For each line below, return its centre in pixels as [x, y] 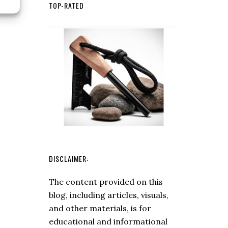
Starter [183, 67]
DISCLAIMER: [69, 158]
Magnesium [192, 40]
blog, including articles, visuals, [109, 195]
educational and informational [108, 221]
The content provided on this [106, 181]
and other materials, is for [100, 208]
